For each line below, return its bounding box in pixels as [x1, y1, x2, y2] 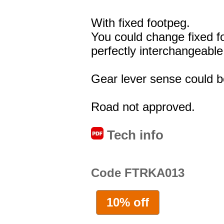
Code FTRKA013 [91, 166, 184, 180]
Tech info [103, 127, 163, 143]
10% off [106, 195, 149, 209]
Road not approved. [91, 100, 195, 114]
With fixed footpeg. [91, 16, 190, 30]
